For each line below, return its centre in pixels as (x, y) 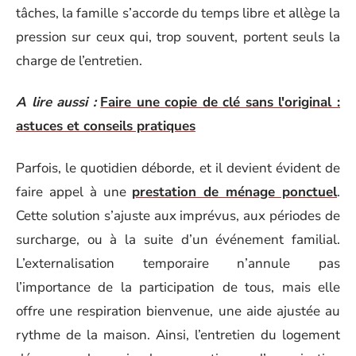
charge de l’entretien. (79, 60)
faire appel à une (74, 192)
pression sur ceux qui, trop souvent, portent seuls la (178, 37)
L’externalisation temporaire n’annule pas (178, 263)
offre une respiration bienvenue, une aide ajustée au (178, 311)
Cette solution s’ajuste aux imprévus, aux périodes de (178, 215)
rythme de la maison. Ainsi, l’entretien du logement (178, 335)
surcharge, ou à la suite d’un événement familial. (178, 239)
